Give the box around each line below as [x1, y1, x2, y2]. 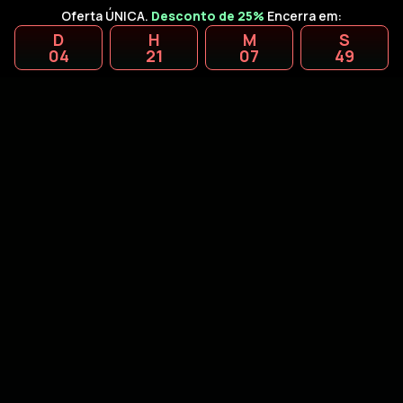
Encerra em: [264, 7, 342, 24]
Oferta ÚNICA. [61, 7, 151, 24]
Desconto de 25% [151, 7, 264, 24]
